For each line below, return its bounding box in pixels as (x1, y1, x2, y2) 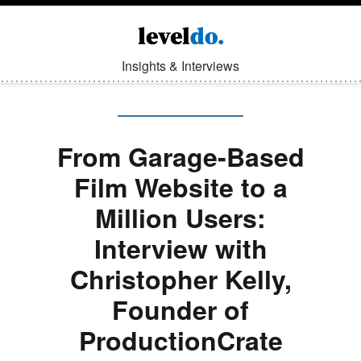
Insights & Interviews (122, 56, 239, 75)
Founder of (112, 291, 249, 328)
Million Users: (95, 199, 266, 236)
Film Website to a (73, 168, 288, 205)
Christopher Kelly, (69, 260, 292, 297)
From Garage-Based (56, 138, 305, 175)
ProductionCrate (78, 322, 283, 359)
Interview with (93, 230, 268, 267)
